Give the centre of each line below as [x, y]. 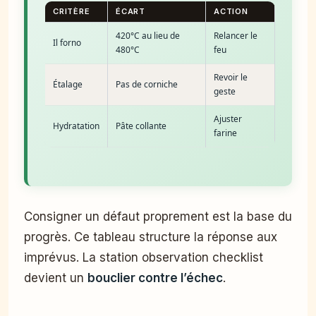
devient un [56, 278]
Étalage [68, 84]
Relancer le [236, 35]
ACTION [231, 11]
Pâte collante [141, 126]
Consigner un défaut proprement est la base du [158, 216]
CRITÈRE [72, 11]
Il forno [67, 42]
